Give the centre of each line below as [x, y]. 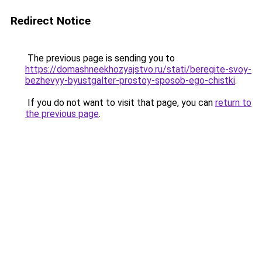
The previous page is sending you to [100, 58]
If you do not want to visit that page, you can [120, 103]
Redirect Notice [51, 21]
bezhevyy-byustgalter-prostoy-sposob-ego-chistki [130, 80]
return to [233, 103]
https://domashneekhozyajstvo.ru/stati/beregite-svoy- [138, 69]
